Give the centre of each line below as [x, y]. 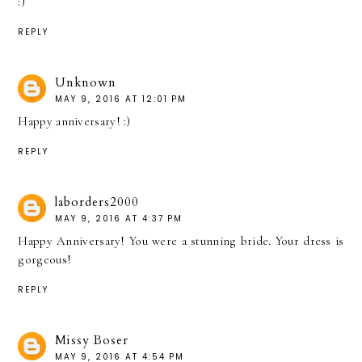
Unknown [86, 83]
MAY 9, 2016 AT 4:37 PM [119, 218]
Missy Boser [92, 340]
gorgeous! [45, 259]
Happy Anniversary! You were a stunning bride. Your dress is [181, 240]
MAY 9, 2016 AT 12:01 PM [121, 99]
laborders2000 [97, 202]
